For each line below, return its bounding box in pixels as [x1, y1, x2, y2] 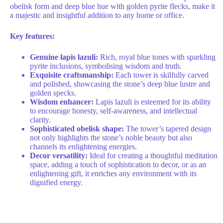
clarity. [30, 115, 51, 124]
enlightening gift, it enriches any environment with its [30, 169, 197, 178]
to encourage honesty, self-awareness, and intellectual [30, 107, 197, 115]
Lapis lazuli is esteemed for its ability [94, 98, 211, 106]
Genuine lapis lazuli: [30, 53, 98, 61]
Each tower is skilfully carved [113, 71, 209, 79]
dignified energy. [30, 178, 83, 187]
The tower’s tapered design [124, 124, 211, 133]
